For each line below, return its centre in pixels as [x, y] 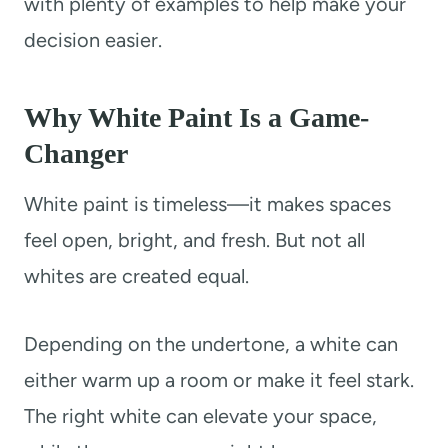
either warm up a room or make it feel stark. [219, 380]
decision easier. [93, 40]
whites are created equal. [136, 276]
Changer [76, 154]
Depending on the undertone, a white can [211, 344]
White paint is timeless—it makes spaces [207, 204]
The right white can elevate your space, [200, 416]
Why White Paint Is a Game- [196, 118]
